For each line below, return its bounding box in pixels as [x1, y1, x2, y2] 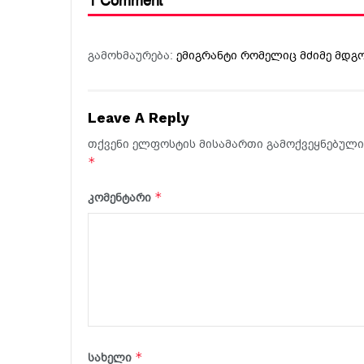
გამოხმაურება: [88, 48, 176, 64]
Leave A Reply [88, 110, 189, 127]
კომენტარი [88, 190, 154, 206]
